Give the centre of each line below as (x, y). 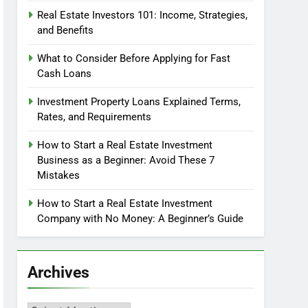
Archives (59, 272)
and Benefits (66, 30)
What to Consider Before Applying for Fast (134, 58)
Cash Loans (65, 74)
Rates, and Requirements (95, 117)
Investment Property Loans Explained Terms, (139, 102)
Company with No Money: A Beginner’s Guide (141, 219)
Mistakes (59, 175)
